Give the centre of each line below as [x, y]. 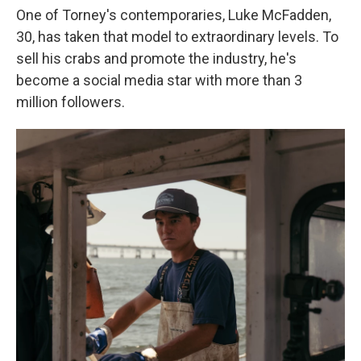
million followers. [71, 102]
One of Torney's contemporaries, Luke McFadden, [174, 15]
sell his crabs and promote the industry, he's [156, 58]
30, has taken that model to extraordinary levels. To [177, 37]
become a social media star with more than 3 [159, 80]
